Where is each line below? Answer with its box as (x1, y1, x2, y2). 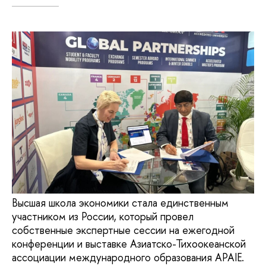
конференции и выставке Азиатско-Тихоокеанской (12, 236, 246, 252)
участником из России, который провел (12, 209, 194, 224)
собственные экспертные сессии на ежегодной (12, 223, 235, 238)
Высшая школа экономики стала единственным (12, 195, 229, 211)
